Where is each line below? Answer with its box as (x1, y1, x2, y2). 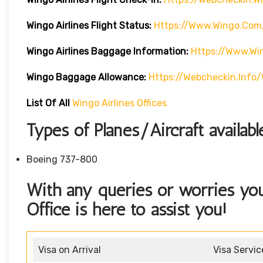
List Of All (26, 97, 72, 109)
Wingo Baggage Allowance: (26, 72, 146, 83)
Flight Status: (91, 20, 151, 32)
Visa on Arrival (38, 244, 101, 256)
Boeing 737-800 (26, 154, 97, 166)
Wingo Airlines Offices (72, 97, 167, 109)
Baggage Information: (91, 46, 188, 58)
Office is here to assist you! (26, 199, 227, 221)
